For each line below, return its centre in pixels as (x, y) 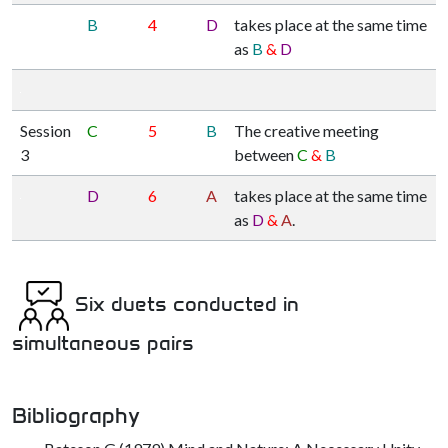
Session (45, 131)
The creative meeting (306, 131)
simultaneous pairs (103, 343)
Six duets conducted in (187, 304)
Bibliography (76, 416)
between (265, 155)
